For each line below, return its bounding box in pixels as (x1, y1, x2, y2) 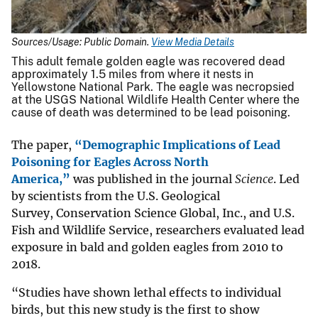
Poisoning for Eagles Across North (11, 155, 209, 170)
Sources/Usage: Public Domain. (11, 36, 151, 48)
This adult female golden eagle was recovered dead (11, 55, 285, 69)
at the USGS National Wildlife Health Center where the (11, 93, 300, 107)
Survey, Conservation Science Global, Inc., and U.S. (11, 206, 295, 221)
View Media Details (151, 36, 234, 48)
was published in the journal (70, 172, 235, 187)
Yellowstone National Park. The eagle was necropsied (11, 80, 295, 94)
